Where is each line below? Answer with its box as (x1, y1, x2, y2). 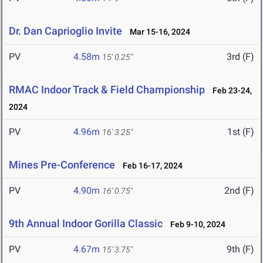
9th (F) (227, 244, 254, 255)
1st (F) (227, 126, 254, 138)
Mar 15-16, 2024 (124, 27, 190, 37)
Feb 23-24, (207, 86, 252, 96)
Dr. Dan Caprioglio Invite (9, 25, 122, 38)
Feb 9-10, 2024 (165, 220, 225, 230)
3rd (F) (227, 51, 254, 63)
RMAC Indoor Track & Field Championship (9, 83, 205, 96)
